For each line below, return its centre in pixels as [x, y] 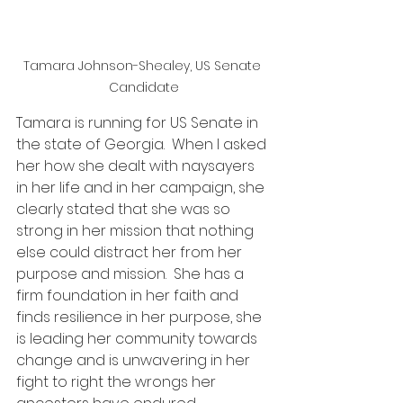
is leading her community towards [139, 339]
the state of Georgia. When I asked [143, 145]
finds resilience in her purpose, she [141, 318]
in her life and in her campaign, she [142, 188]
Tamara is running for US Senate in [139, 123]
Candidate [144, 88]
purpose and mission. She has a [132, 274]
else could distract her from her [131, 253]
